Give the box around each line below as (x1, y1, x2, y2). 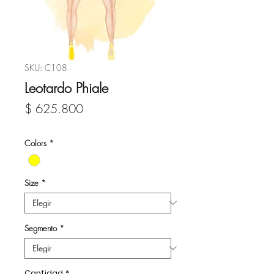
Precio (83, 99, 114, 116)
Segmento (24, 222, 57, 234)
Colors (24, 137, 46, 149)
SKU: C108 (24, 61, 67, 73)
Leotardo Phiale (24, 78, 108, 97)
